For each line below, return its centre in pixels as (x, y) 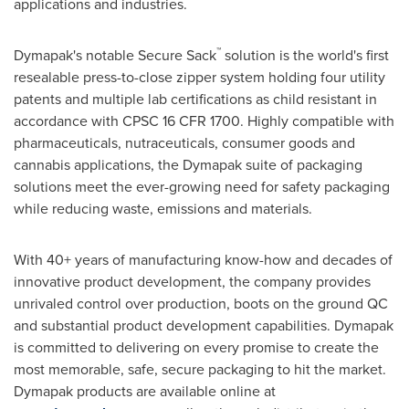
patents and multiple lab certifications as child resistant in (195, 99)
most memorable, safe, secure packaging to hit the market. (200, 369)
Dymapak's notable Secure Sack (115, 55)
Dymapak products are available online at (145, 391)
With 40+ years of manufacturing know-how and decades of (203, 260)
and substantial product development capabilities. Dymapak (204, 325)
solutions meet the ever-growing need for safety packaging (202, 187)
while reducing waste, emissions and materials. (163, 209)
